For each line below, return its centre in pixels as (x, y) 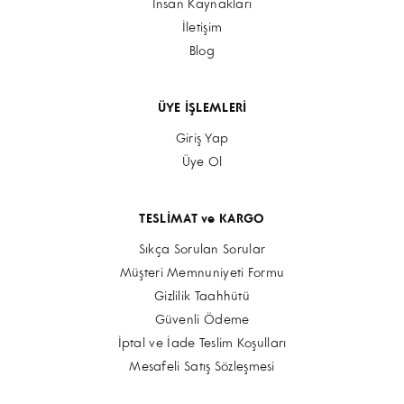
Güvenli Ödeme (202, 320)
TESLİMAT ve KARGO (202, 219)
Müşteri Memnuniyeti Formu (202, 273)
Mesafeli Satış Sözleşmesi (202, 367)
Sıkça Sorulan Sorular (202, 250)
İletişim (202, 28)
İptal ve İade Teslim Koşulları (202, 344)
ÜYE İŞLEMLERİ (202, 108)
